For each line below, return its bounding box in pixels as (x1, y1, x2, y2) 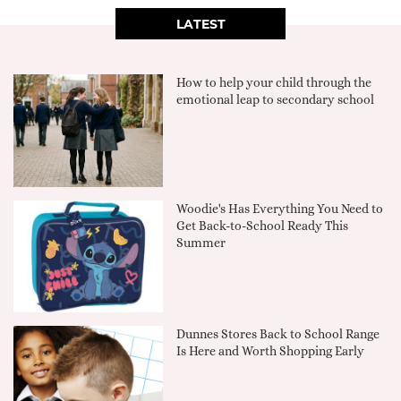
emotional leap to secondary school (176, 92, 375, 107)
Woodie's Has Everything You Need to (176, 200, 384, 216)
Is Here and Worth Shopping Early (176, 344, 365, 359)
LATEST (175, 16, 226, 33)
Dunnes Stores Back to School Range (176, 327, 380, 342)
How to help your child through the (176, 75, 372, 90)
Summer (176, 235, 226, 250)
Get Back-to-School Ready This (176, 218, 349, 233)
